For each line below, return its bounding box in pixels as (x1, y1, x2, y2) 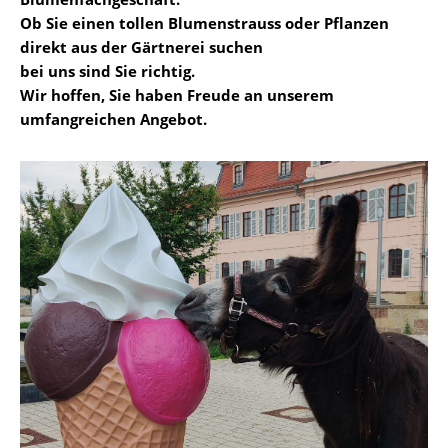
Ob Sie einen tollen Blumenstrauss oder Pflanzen (20, 12, 389, 33)
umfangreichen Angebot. (20, 108, 207, 129)
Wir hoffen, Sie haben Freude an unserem (20, 84, 334, 105)
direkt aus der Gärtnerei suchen (20, 36, 263, 57)
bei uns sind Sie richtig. (20, 60, 195, 81)
